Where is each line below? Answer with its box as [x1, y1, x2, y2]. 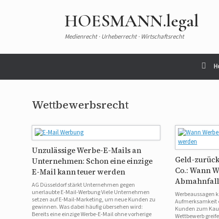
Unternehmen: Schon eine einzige [32, 156, 153, 166]
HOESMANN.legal [65, 10, 199, 31]
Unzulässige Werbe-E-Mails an [32, 145, 141, 155]
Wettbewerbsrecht [32, 97, 129, 112]
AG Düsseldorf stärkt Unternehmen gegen [32, 181, 135, 189]
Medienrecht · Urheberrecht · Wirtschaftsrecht [65, 32, 184, 41]
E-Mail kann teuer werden [32, 167, 125, 177]
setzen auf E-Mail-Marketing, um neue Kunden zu [32, 196, 155, 204]
